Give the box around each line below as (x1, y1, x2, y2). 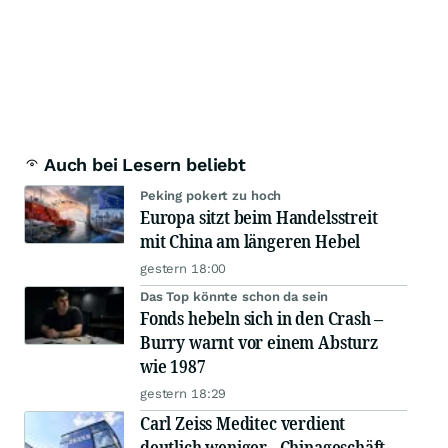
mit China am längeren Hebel (140, 229, 361, 254)
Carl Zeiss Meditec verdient (140, 411, 346, 436)
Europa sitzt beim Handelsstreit (140, 205, 378, 230)
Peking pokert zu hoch (140, 188, 282, 204)
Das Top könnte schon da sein (140, 289, 329, 305)
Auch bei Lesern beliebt (44, 154, 246, 176)
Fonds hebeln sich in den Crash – (140, 306, 384, 331)
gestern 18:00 (140, 261, 227, 277)
